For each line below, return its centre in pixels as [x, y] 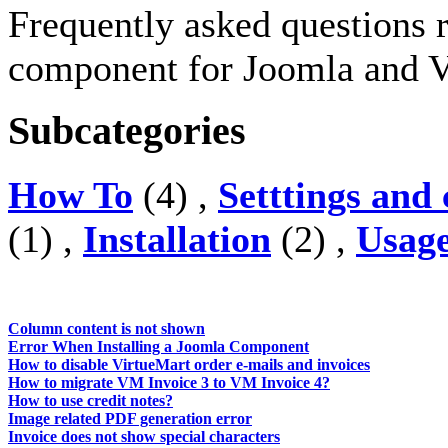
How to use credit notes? [90, 400]
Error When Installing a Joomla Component [158, 346]
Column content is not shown [106, 328]
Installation [177, 239]
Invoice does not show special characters [144, 436]
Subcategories [127, 131]
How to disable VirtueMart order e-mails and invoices [189, 364]
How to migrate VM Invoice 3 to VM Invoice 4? [169, 382]
